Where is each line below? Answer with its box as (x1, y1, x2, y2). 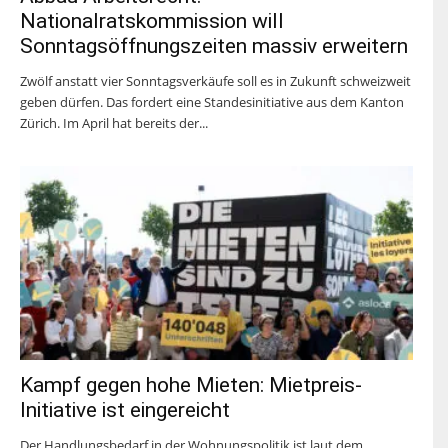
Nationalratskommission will (20, 8, 284, 33)
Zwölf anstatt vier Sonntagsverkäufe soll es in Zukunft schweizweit (20, 71, 411, 90)
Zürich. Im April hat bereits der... (20, 113, 208, 132)
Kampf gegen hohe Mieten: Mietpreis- (20, 372, 362, 397)
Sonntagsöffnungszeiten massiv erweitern (20, 33, 408, 58)
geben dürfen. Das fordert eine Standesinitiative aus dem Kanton (20, 92, 404, 111)
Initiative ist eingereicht (20, 397, 230, 422)
